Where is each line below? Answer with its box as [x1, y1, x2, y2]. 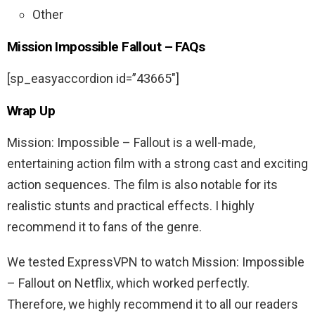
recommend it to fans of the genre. [7, 219, 202, 234]
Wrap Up [7, 102, 56, 119]
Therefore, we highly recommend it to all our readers [7, 296, 298, 311]
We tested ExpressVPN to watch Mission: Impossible [7, 254, 304, 269]
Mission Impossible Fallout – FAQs [7, 38, 205, 55]
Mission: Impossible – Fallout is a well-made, [7, 134, 255, 150]
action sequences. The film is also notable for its [7, 176, 278, 192]
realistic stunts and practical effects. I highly [7, 198, 255, 213]
